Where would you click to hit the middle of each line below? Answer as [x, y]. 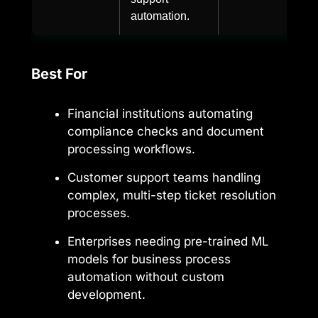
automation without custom [146, 276]
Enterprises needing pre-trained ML [168, 241]
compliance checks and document [166, 131]
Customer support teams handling [164, 177]
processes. [99, 213]
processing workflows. [131, 149]
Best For [59, 73]
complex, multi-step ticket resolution [172, 195]
